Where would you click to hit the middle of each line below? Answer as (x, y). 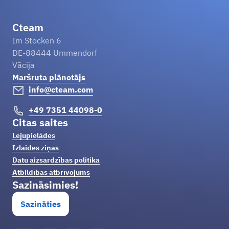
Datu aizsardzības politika (56, 160)
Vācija (24, 65)
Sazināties (41, 204)
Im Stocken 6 (37, 40)
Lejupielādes (34, 135)
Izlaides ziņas (36, 148)
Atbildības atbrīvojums (51, 172)
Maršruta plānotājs (49, 77)
